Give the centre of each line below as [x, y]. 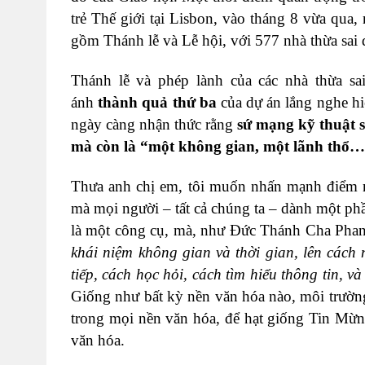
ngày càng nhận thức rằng [154, 125]
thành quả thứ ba [157, 103]
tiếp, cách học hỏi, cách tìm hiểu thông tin [205, 275]
